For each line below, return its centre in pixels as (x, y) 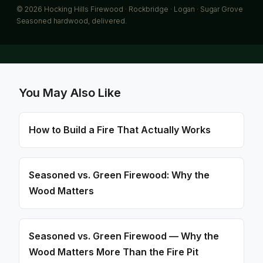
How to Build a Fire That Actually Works (120, 130)
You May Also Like (70, 93)
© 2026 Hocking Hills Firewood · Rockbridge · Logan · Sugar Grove (130, 9)
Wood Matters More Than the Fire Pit (114, 252)
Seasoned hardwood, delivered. (72, 21)
